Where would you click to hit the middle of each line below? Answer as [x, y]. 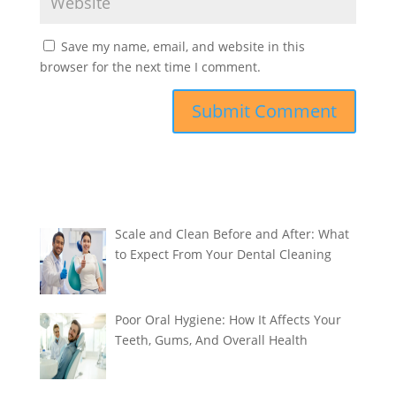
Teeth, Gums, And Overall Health [212, 340]
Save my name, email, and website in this [183, 47]
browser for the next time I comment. [150, 67]
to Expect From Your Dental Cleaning [224, 255]
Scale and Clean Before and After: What [232, 234]
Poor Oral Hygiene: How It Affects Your [228, 320]
